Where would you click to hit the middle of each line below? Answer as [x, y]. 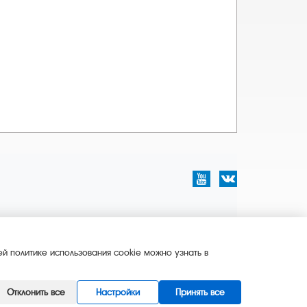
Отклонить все [36, 292]
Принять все [200, 292]
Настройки [118, 292]
